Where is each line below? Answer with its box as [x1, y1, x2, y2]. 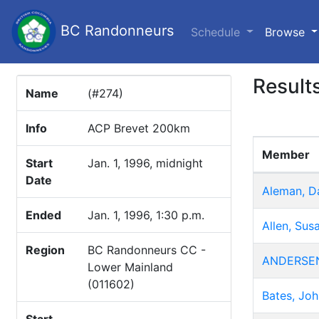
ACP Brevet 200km [88, 121, 190, 135]
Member [262, 147, 310, 162]
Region [26, 243, 65, 257]
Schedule [191, 24, 244, 39]
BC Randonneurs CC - [88, 243, 206, 257]
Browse [264, 24, 308, 39]
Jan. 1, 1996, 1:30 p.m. [88, 208, 204, 222]
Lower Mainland [88, 260, 173, 274]
